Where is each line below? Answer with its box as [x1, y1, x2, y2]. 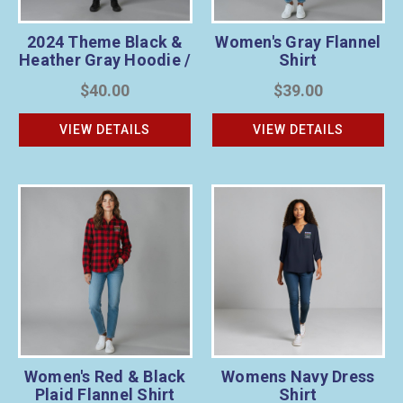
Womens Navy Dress [221, 367, 375, 387]
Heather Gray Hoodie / [19, 49, 192, 69]
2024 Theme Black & [27, 31, 184, 51]
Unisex [79, 67, 130, 87]
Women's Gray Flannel [215, 31, 381, 51]
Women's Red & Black [23, 367, 186, 387]
